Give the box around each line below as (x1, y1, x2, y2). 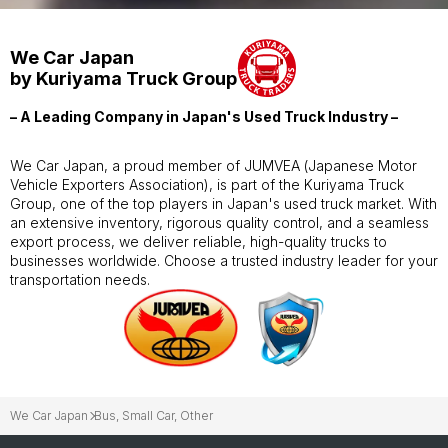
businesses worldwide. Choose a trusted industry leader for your (10, 251, 438, 269)
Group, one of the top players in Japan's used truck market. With (10, 194, 437, 212)
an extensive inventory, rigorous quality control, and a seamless (10, 213, 429, 231)
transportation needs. (10, 270, 150, 288)
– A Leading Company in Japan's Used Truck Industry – (10, 107, 398, 125)
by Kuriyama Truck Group (10, 67, 237, 89)
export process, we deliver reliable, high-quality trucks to (10, 232, 387, 250)
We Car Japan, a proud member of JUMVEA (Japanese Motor (10, 156, 417, 174)
